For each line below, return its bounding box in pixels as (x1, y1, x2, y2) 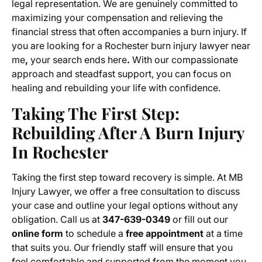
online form (12, 227, 63, 240)
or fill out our (170, 213, 228, 226)
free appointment (126, 227, 204, 240)
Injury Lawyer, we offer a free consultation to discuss (12, 185, 240, 198)
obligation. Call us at (12, 213, 102, 226)
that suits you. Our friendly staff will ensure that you (12, 242, 233, 254)
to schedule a (63, 227, 126, 240)
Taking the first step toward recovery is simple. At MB (12, 171, 243, 184)
